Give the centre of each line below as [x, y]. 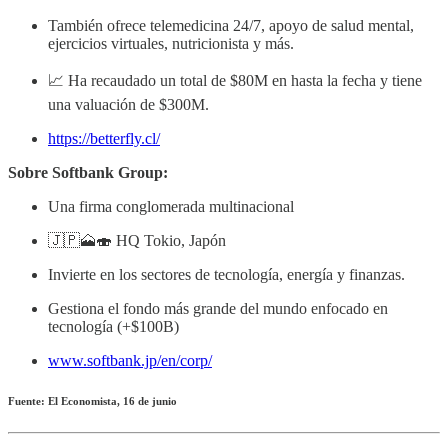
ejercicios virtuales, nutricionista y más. [171, 43]
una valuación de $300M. [128, 104]
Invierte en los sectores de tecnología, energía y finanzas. [226, 274]
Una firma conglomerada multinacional [171, 206]
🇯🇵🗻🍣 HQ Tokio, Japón [137, 240]
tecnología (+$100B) [113, 326]
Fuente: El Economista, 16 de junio [92, 400]
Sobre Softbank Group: [88, 172]
